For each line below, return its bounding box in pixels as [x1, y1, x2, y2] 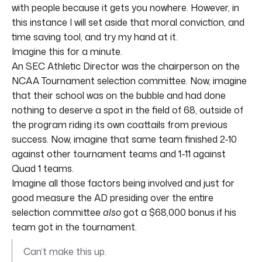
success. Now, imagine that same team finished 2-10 [12, 132, 237, 146]
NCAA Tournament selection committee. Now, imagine [12, 74, 247, 87]
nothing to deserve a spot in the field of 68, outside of [12, 103, 243, 116]
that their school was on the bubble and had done [12, 88, 226, 102]
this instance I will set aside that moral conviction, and [12, 15, 244, 29]
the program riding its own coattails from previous [12, 118, 227, 131]
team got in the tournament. [12, 220, 137, 233]
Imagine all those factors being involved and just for [12, 176, 235, 189]
